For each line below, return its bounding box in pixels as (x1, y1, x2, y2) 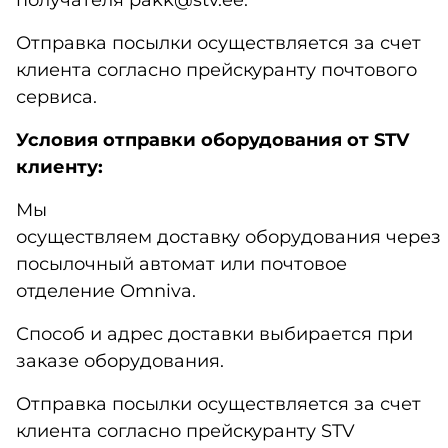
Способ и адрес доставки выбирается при (16, 322, 413, 345)
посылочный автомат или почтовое (16, 252, 347, 275)
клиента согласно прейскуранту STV (16, 419, 355, 442)
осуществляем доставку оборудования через (16, 225, 441, 248)
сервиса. (16, 85, 97, 108)
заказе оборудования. (16, 349, 224, 372)
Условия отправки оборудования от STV (16, 128, 409, 151)
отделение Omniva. (16, 279, 196, 302)
